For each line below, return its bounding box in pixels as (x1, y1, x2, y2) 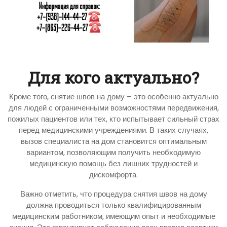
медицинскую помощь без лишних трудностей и (29, 158, 198, 169)
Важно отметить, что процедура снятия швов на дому (20, 188, 207, 199)
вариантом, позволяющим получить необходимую (26, 146, 201, 158)
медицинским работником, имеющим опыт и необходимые (12, 210, 215, 221)
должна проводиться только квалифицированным (26, 199, 201, 210)
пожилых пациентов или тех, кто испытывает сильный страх (8, 113, 219, 124)
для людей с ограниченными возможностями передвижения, (8, 102, 219, 113)
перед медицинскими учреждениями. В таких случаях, (19, 124, 208, 135)
